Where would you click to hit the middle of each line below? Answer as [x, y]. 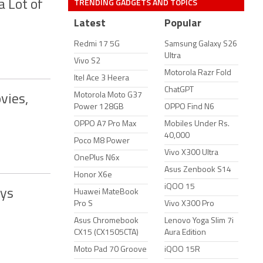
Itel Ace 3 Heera [102, 78]
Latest [90, 24]
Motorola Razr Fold [198, 73]
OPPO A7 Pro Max [105, 124]
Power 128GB [99, 107]
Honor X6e [93, 175]
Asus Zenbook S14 [198, 170]
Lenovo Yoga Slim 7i [199, 221]
